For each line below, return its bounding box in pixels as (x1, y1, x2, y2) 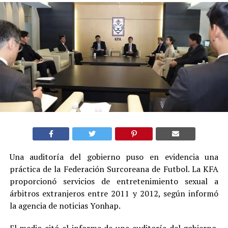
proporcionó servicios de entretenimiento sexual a (9, 176, 219, 187)
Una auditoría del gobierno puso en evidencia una (9, 151, 219, 162)
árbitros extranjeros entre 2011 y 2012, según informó (9, 188, 219, 199)
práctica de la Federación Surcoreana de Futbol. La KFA (9, 163, 219, 175)
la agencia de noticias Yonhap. (9, 200, 121, 211)
